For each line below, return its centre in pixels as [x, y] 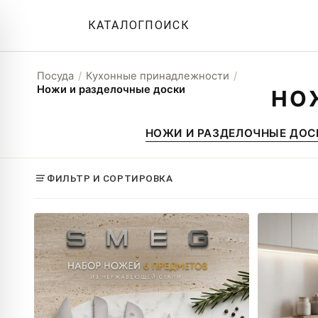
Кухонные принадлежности [158, 76]
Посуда [55, 76]
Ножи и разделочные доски [111, 89]
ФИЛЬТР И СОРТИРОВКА [110, 178]
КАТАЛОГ [116, 25]
